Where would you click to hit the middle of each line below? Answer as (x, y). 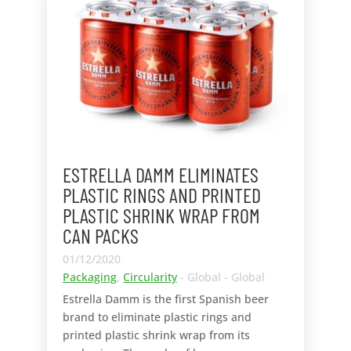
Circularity (150, 277)
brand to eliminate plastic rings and (157, 317)
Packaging (89, 277)
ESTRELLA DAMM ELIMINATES (160, 175)
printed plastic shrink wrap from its (156, 335)
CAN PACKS (100, 236)
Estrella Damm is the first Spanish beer (165, 299)
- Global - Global (221, 277)
